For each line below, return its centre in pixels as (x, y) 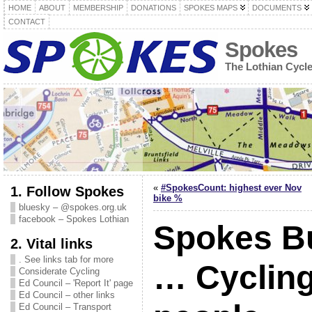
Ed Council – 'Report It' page (76, 283)
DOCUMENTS (276, 8)
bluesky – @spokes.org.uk (72, 207)
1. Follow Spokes (67, 191)
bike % (167, 198)
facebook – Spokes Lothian (73, 219)
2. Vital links (51, 243)
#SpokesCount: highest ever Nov (231, 188)
